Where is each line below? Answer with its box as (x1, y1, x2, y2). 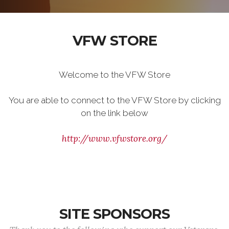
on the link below (81, 108, 148, 118)
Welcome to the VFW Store (59, 70, 170, 80)
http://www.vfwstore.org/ (62, 133, 167, 144)
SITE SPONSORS (59, 205, 170, 222)
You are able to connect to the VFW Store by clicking (8, 95, 221, 105)
